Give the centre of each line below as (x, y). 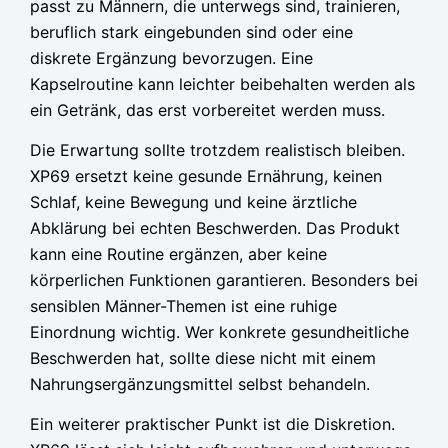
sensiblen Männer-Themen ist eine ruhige (183, 306)
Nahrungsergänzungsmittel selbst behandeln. (200, 384)
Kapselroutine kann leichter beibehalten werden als (222, 84)
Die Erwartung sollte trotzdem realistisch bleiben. (217, 150)
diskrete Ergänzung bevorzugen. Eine (171, 58)
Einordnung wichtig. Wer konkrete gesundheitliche (219, 332)
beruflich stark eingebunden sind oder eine (191, 32)
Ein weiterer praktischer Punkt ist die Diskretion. (212, 424)
